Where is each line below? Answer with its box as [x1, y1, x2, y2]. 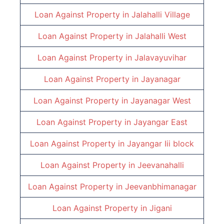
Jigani [149, 203, 172, 213]
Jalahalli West [134, 31, 186, 41]
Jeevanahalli [137, 160, 184, 170]
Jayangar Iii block [127, 138, 194, 149]
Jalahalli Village [131, 9, 190, 20]
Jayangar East [133, 117, 187, 127]
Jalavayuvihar [134, 52, 186, 63]
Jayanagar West [130, 95, 191, 106]
